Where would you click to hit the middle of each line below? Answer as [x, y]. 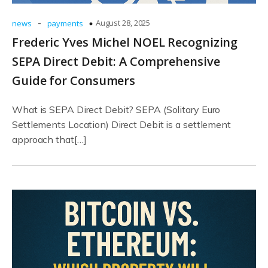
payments [65, 23]
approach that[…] [49, 139]
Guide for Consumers [74, 80]
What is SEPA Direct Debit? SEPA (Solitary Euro [116, 109]
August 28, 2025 [123, 23]
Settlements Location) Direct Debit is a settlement [121, 124]
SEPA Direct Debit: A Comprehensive [116, 61]
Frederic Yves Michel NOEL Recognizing [125, 42]
